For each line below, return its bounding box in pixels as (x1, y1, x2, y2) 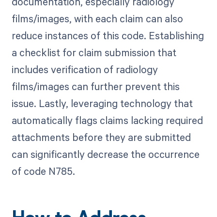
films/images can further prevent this (11, 79, 180, 93)
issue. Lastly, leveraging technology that (11, 96, 193, 110)
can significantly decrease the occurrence (11, 147, 200, 161)
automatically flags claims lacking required (11, 113, 203, 127)
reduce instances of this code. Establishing (11, 29, 204, 43)
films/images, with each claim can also (11, 12, 183, 26)
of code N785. (11, 164, 75, 178)
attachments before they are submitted (11, 130, 191, 144)
